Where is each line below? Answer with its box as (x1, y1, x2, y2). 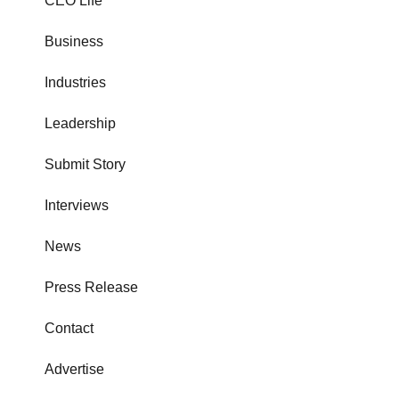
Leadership (45, 115, 116, 131)
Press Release (45, 279, 138, 295)
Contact (45, 320, 94, 336)
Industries (45, 74, 106, 90)
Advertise (45, 361, 104, 377)
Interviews (45, 197, 109, 213)
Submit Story (45, 156, 126, 172)
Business (45, 33, 103, 49)
